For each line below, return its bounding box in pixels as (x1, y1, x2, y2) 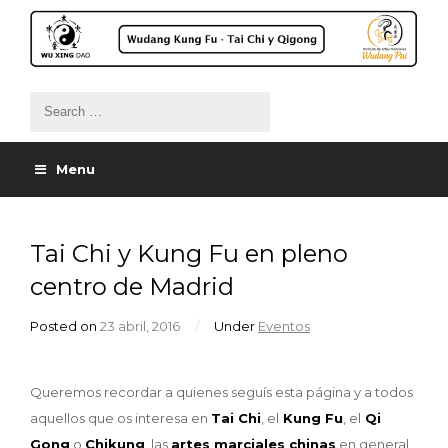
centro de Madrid (30, 271, 234, 301)
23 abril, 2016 (100, 317, 180, 334)
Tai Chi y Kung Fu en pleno (30, 238, 348, 268)
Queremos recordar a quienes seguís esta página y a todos (30, 383, 413, 400)
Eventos (258, 317, 310, 334)
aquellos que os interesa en (30, 409, 211, 426)
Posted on (30, 317, 100, 334)
